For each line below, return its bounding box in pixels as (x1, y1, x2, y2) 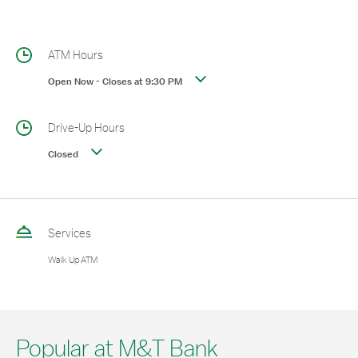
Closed (48, 148, 78, 161)
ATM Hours (48, 47, 103, 62)
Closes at (102, 75, 143, 88)
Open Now (48, 75, 93, 88)
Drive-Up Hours (48, 120, 125, 135)
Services (48, 225, 91, 241)
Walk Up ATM (48, 253, 97, 266)
